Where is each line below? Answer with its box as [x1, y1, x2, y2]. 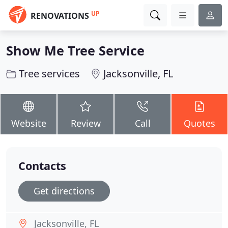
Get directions [34, 185, 95, 197]
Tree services [19, 67, 80, 80]
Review [70, 117, 101, 129]
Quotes [184, 117, 215, 129]
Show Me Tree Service [6, 42, 145, 59]
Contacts [18, 158, 66, 173]
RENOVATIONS [31, 10, 89, 21]
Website [11, 117, 46, 129]
